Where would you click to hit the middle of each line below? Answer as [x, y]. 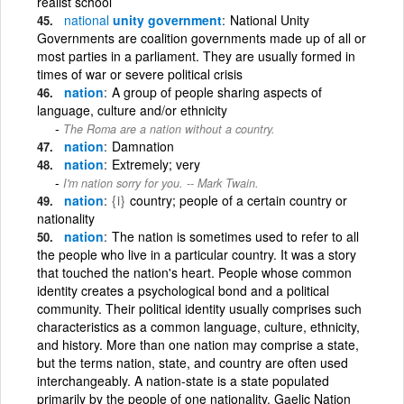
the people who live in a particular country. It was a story [197, 254]
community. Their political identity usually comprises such [199, 308]
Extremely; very [156, 164]
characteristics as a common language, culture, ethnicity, [198, 326]
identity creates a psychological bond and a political [183, 290]
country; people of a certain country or [239, 200]
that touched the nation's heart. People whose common [194, 272]
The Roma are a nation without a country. [169, 129]
